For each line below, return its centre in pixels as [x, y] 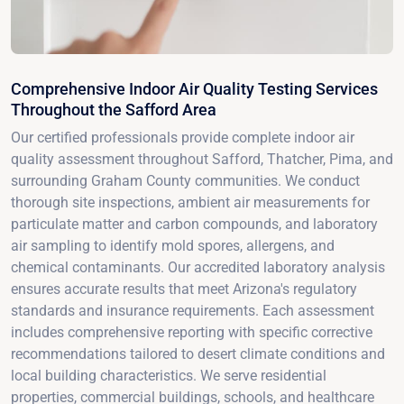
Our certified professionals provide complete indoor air [183, 137]
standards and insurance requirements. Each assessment [193, 310]
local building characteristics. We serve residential [169, 375]
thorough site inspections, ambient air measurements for [190, 202]
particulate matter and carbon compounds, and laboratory [194, 224]
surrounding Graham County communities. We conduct [185, 180]
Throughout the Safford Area [114, 109]
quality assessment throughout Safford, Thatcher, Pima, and [202, 159]
